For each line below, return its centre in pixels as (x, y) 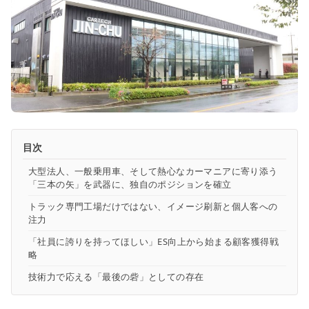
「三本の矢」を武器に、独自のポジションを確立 (130, 184)
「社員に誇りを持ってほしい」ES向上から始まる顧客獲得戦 (153, 241)
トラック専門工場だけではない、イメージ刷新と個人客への (153, 206)
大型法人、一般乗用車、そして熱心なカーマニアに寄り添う (153, 171)
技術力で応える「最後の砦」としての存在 (116, 276)
